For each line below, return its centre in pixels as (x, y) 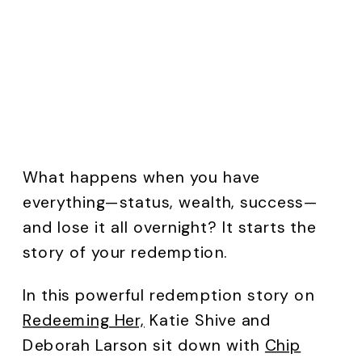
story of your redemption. (126, 252)
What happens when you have (141, 178)
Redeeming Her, (84, 320)
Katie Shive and (208, 320)
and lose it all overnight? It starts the (170, 227)
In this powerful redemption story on (169, 295)
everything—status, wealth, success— (170, 202)
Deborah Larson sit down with (144, 345)
